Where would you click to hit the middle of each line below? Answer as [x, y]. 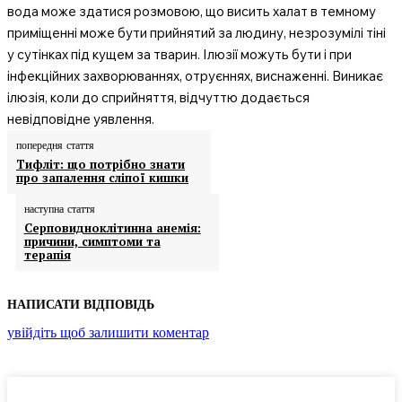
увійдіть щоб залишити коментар [108, 332]
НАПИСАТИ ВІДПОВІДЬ [81, 304]
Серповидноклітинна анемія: [112, 228]
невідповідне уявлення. [81, 119]
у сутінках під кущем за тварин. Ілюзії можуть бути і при [179, 54]
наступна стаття [59, 209]
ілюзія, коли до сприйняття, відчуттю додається [158, 97]
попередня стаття [55, 145]
